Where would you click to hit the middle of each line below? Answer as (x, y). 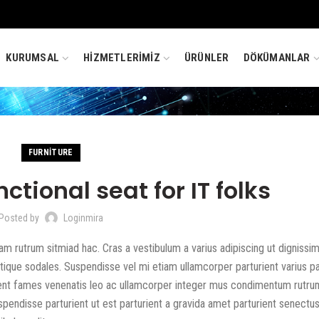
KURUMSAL (33, 57)
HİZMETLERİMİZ (122, 57)
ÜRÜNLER (207, 57)
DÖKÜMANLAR (277, 57)
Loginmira (83, 218)
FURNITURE (51, 152)
